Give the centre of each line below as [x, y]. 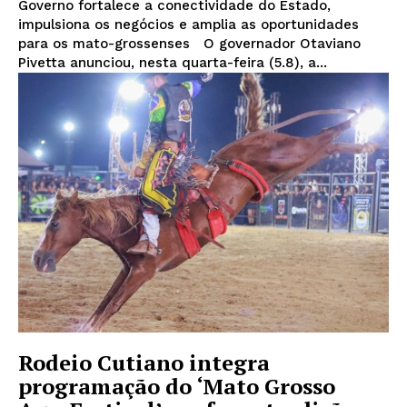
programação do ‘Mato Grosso [177, 387]
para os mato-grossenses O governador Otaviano [106, 44]
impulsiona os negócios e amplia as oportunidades [189, 25]
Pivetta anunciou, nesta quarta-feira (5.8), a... [173, 63]
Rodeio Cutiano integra [144, 363]
